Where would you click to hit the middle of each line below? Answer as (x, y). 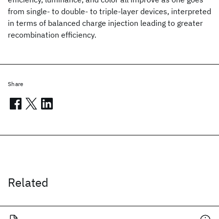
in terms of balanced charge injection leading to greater (105, 23)
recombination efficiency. (52, 35)
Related (28, 182)
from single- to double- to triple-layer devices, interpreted (109, 11)
